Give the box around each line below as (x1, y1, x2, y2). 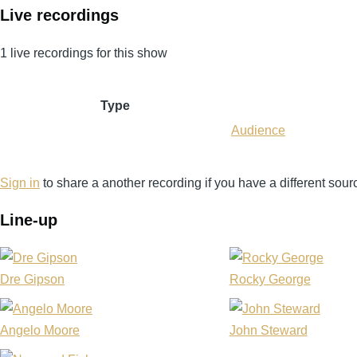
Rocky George (229, 272, 311, 286)
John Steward (229, 323, 308, 337)
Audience (231, 123, 285, 137)
